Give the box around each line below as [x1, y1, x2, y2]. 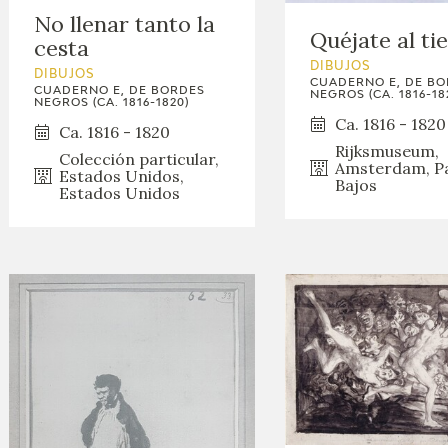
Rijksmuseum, [334, 140, 439, 161]
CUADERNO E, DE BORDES [34, 84, 206, 96]
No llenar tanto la [34, 9, 216, 38]
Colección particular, [59, 148, 220, 169]
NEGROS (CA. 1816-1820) [34, 96, 190, 108]
